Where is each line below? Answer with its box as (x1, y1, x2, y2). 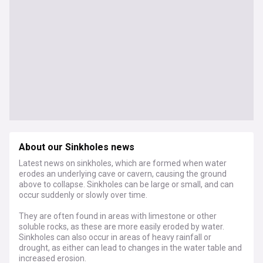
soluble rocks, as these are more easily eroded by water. (19, 222, 224, 231)
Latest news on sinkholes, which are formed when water (19, 159, 227, 168)
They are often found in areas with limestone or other (19, 211, 217, 221)
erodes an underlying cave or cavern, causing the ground (19, 169, 227, 178)
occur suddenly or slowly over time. (19, 190, 147, 200)
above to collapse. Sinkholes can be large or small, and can (19, 180, 234, 189)
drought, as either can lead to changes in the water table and (19, 243, 242, 252)
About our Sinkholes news (19, 140, 134, 154)
